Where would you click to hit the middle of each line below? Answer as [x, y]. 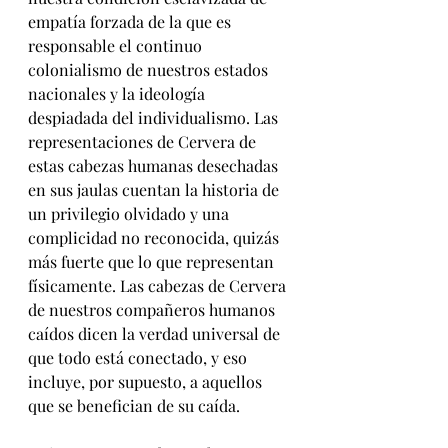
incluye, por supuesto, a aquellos [147, 382]
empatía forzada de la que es [131, 22]
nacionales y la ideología [118, 94]
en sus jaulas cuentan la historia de [155, 190]
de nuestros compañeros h [123, 310]
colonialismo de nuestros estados [150, 70]
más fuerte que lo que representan [153, 262]
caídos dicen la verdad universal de [156, 334]
